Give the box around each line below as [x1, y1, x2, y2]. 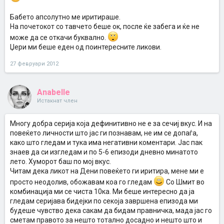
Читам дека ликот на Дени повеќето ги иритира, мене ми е [10, 167, 204, 175]
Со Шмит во [164, 178, 204, 186]
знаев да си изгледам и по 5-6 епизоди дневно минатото [10, 148, 198, 156]
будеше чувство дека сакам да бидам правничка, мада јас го [10, 206, 212, 214]
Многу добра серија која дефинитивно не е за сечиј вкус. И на [10, 119, 212, 127]
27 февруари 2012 [10, 60, 58, 67]
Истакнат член [37, 97, 77, 104]
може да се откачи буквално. [10, 33, 107, 41]
